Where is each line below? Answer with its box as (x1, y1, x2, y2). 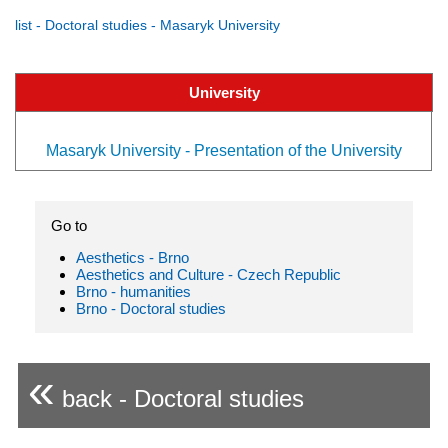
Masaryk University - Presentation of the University (45, 142, 402, 160)
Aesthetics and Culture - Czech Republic (76, 266, 341, 284)
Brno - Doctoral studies (76, 300, 226, 318)
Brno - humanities (76, 283, 191, 301)
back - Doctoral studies (55, 385, 304, 413)
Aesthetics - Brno (76, 249, 189, 267)
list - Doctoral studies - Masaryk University (15, 17, 280, 34)
